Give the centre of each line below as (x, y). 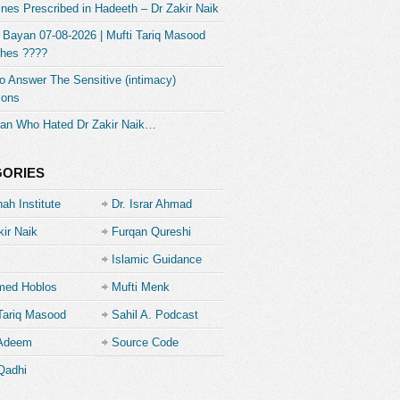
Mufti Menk (141, 287)
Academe (136, 368)
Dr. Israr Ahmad (152, 204)
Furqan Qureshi (151, 232)
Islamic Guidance (157, 259)
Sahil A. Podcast (155, 315)
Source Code (145, 342)
